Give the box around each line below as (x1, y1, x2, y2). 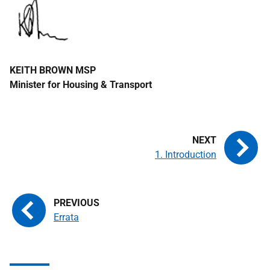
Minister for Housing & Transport (10, 79, 152, 90)
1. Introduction (155, 149, 216, 160)
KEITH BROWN (10, 64, 75, 76)
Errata (54, 212, 79, 223)
